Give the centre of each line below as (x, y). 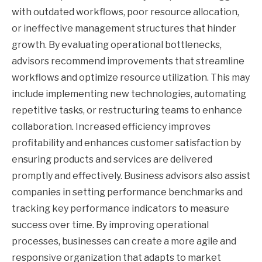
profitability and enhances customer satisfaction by (126, 143)
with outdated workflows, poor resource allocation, (125, 12)
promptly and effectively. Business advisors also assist (131, 175)
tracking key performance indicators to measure (120, 208)
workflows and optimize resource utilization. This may (131, 77)
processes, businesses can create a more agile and (124, 241)
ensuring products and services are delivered (112, 159)
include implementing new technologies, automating (129, 94)
